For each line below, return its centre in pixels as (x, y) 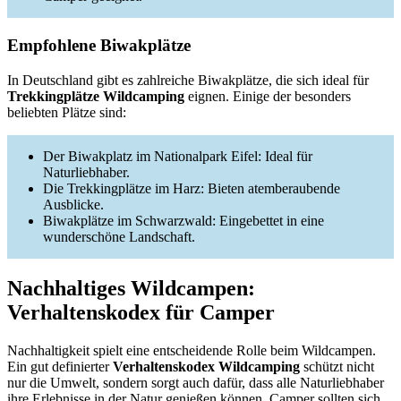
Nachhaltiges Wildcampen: (131, 289)
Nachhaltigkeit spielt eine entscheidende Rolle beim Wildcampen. (192, 351)
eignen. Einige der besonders (268, 97)
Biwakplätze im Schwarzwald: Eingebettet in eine (183, 221)
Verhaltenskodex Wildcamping (206, 367)
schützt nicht (337, 367)
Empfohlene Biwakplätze (99, 46)
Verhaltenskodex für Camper (141, 313)
